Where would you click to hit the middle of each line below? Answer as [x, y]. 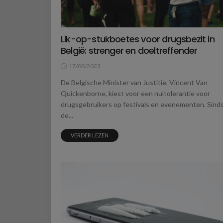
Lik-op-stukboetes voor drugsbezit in [138, 39]
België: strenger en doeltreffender [129, 51]
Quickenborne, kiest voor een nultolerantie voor [135, 94]
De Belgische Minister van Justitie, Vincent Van [134, 83]
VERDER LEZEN [90, 135]
